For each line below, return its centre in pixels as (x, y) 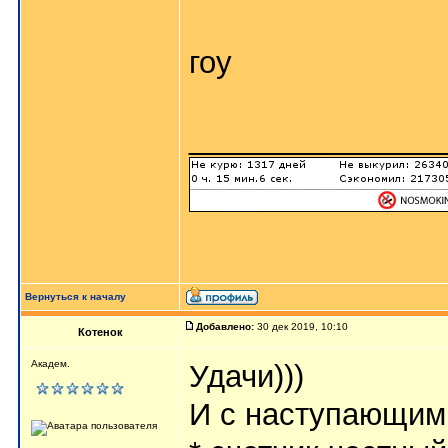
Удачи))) (246, 376)
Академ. (50, 363)
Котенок (100, 332)
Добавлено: (225, 326)
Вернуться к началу (75, 296)
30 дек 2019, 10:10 (302, 326)
